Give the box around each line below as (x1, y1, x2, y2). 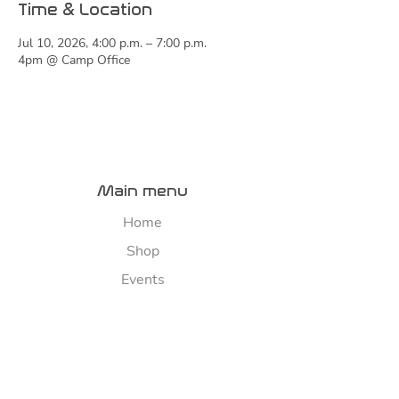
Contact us (109, 327, 176, 347)
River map (110, 355, 175, 376)
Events (120, 270, 165, 290)
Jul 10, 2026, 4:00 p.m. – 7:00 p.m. (18, 35, 207, 53)
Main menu (97, 182, 188, 200)
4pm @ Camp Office (18, 52, 130, 69)
